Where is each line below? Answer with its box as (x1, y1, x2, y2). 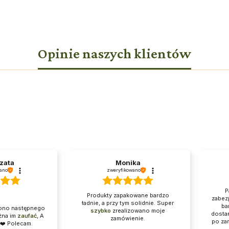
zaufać (17, 212, 37, 220)
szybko (90, 207, 111, 214)
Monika (115, 158, 141, 167)
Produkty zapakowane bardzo (86, 191, 169, 199)
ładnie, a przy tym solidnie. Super (82, 199, 174, 207)
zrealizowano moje (111, 207, 165, 214)
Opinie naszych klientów (38, 45, 191, 62)
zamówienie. (110, 214, 145, 222)
